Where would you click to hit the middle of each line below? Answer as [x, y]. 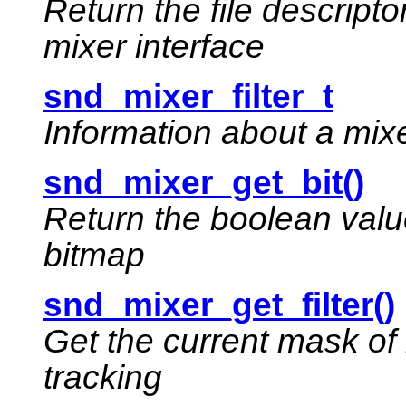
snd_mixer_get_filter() [219, 305]
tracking [103, 378]
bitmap [94, 256]
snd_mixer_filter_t [188, 97]
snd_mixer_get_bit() [204, 183]
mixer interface [154, 47]
